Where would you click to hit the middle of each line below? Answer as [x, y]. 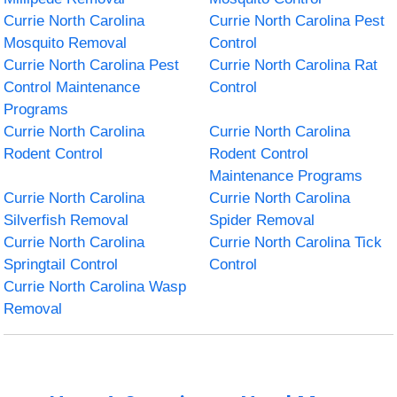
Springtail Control [61, 264]
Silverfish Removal [66, 220]
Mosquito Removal [66, 43]
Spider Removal [262, 220]
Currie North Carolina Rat [293, 65]
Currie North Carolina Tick [296, 242]
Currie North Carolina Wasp [95, 286]
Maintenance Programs [286, 175]
